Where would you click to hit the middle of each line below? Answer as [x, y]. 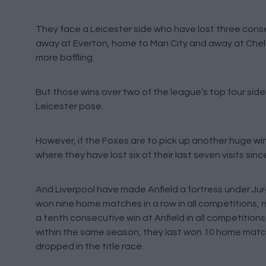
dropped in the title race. [90, 246]
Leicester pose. [69, 106]
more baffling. [65, 58]
